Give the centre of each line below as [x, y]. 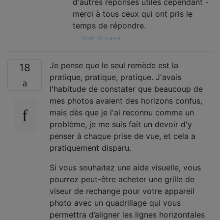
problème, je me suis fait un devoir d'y [121, 124]
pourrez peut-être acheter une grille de [122, 179]
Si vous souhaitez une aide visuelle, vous [125, 167]
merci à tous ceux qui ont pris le [133, 14]
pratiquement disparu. [90, 148]
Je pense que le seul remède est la [114, 65]
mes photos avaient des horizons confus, [126, 101]
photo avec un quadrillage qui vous [115, 203]
